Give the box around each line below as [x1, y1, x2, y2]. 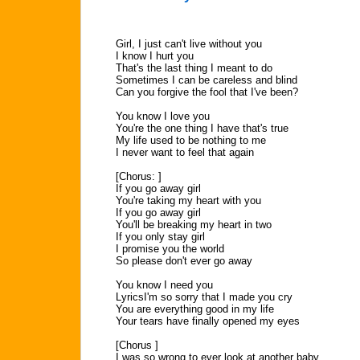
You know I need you [116, 279, 213, 291]
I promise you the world [116, 243, 224, 255]
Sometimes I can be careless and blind [116, 74, 297, 86]
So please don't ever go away [116, 255, 252, 267]
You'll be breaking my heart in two [116, 219, 272, 231]
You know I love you [116, 110, 210, 122]
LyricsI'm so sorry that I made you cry [116, 291, 292, 303]
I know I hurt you [116, 50, 194, 62]
